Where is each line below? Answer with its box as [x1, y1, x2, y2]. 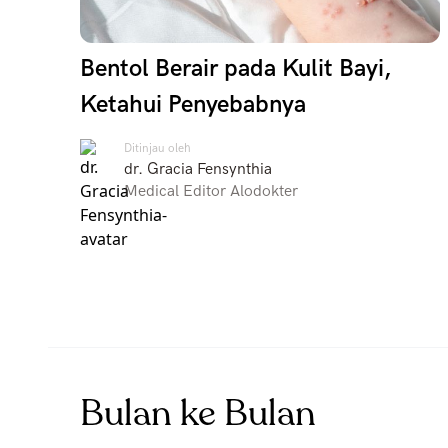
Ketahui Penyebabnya [80, 90, 306, 119]
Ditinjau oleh [124, 141, 191, 156]
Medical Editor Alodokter [124, 182, 298, 201]
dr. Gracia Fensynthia [124, 160, 272, 179]
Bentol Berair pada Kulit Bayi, [80, 54, 391, 83]
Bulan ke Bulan [80, 389, 316, 438]
